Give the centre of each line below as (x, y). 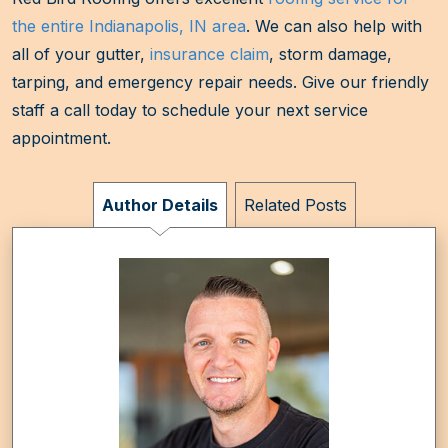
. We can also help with (334, 26)
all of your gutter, (81, 54)
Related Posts (295, 205)
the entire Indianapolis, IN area (129, 26)
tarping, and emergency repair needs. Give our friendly (220, 82)
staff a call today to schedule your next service (190, 110)
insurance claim (209, 54)
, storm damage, (330, 54)
